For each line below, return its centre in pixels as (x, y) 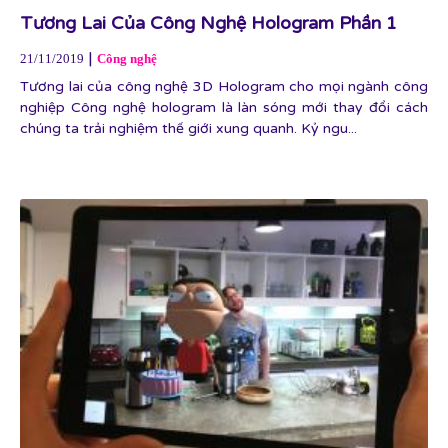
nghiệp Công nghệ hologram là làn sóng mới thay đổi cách (224, 107)
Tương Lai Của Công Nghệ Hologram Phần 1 (208, 23)
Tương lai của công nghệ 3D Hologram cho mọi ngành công (224, 86)
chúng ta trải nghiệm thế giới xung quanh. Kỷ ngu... (188, 128)
